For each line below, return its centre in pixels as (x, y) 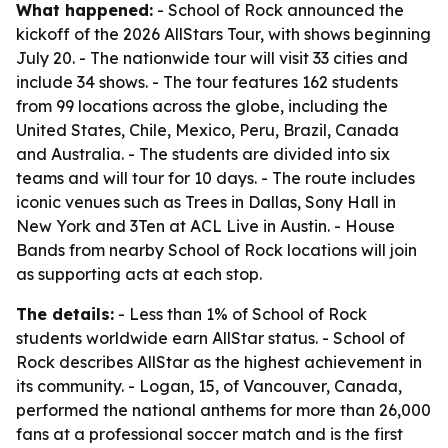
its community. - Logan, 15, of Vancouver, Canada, (209, 386)
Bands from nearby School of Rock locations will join (216, 250)
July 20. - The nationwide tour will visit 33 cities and (212, 58)
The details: (65, 314)
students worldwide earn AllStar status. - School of (210, 338)
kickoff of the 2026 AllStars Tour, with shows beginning (223, 34)
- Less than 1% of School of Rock (240, 314)
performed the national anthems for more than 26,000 (223, 410)
